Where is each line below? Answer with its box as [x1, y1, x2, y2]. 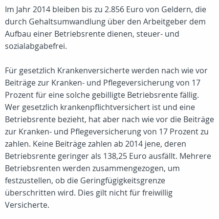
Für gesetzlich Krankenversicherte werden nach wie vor [5, 65, 208, 76]
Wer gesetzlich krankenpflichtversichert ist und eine [5, 102, 195, 112]
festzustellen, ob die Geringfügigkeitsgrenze [5, 175, 165, 186]
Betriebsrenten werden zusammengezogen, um [5, 163, 180, 174]
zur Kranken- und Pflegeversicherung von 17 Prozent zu [5, 126, 209, 137]
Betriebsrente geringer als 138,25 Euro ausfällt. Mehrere [5, 151, 211, 161]
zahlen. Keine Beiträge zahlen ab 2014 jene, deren [5, 138, 186, 149]
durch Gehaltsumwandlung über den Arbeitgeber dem [5, 16, 206, 27]
